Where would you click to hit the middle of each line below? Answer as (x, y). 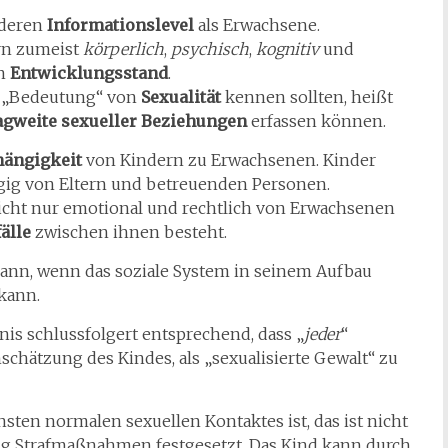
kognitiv (287, 49)
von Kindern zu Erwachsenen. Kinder (229, 160)
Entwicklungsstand (89, 73)
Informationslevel (120, 25)
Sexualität (181, 97)
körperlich (123, 49)
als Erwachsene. (257, 25)
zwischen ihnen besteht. (131, 232)
